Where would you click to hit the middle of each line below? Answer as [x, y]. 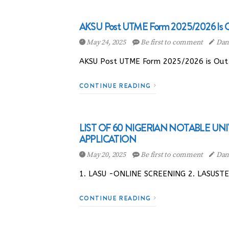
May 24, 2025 [106, 42]
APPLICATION [107, 139]
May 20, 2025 [106, 155]
